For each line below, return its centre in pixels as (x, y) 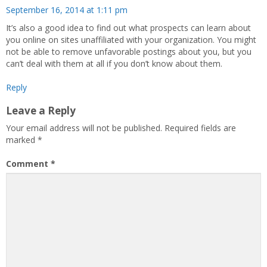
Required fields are (200, 128)
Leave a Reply (41, 111)
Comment (28, 164)
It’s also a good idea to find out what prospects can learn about (128, 28)
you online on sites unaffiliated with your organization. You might (131, 40)
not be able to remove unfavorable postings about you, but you (129, 52)
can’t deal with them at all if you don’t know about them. (114, 63)
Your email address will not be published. (84, 128)
